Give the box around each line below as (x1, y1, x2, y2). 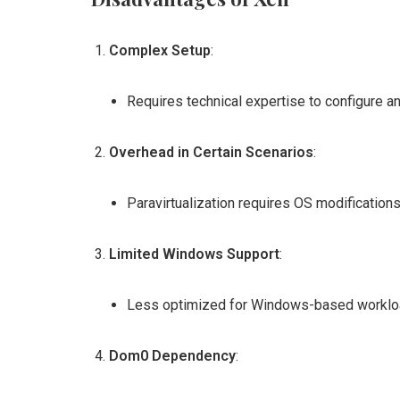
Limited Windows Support (109, 246, 279, 262)
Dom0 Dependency (109, 347, 236, 364)
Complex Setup (109, 42, 211, 59)
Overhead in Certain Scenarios (109, 144, 313, 161)
